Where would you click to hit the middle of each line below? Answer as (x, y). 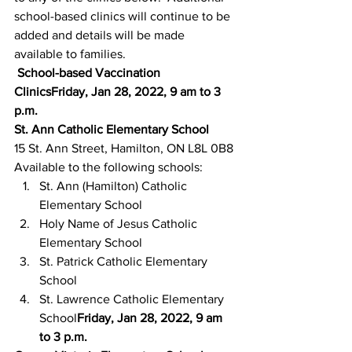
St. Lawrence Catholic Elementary (133, 299)
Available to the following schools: (108, 167)
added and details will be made (101, 35)
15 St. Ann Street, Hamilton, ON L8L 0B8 (124, 148)
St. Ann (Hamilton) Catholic (115, 186)
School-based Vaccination (90, 73)
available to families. (70, 54)
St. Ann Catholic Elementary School (112, 129)
